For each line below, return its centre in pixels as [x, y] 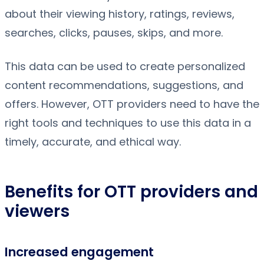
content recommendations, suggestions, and [124, 85]
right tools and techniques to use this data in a [128, 123]
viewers [37, 211]
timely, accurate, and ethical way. [93, 141]
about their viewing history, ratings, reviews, [120, 14]
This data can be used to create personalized [125, 66]
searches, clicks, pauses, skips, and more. [114, 32]
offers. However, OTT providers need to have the [132, 104]
